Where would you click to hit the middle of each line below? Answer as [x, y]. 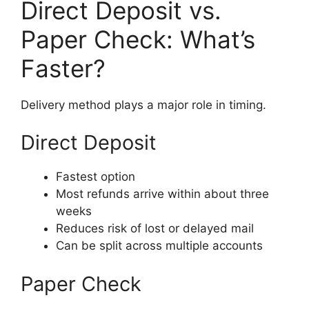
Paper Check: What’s [138, 39]
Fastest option [96, 177]
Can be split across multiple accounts [159, 246]
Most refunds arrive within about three [162, 194]
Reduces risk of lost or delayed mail [155, 229]
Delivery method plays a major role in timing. [143, 104]
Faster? [63, 68]
